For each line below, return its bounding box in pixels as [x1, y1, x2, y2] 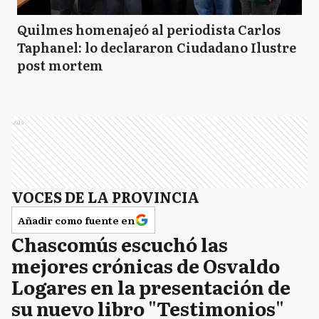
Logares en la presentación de [11, 273, 291, 300]
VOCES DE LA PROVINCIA [11, 186, 199, 207]
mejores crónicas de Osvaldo [11, 251, 280, 279]
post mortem [17, 56, 103, 75]
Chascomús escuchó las [11, 230, 228, 258]
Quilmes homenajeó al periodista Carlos [17, 20, 281, 39]
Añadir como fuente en [18, 213, 135, 227]
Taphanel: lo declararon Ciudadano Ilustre [17, 38, 296, 57]
